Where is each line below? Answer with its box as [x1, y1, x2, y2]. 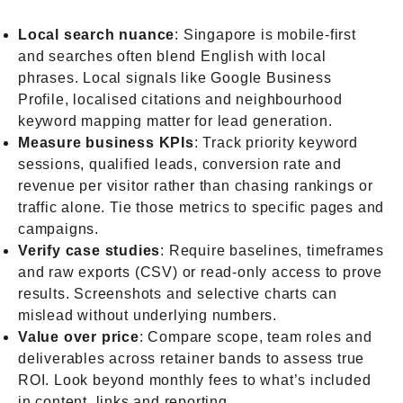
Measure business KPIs [18, 134, 194, 150]
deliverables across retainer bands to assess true [18, 350, 365, 366]
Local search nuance [18, 26, 175, 42]
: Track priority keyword [193, 134, 359, 150]
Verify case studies [18, 242, 161, 258]
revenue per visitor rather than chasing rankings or [18, 177, 373, 193]
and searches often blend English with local [18, 48, 327, 64]
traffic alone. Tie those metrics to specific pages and [18, 199, 385, 215]
